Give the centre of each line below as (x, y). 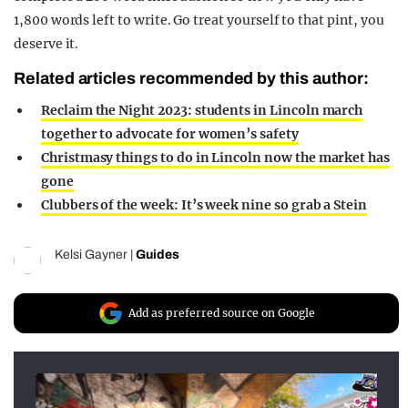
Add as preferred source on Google (222, 312)
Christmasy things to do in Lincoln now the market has (216, 157)
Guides (158, 254)
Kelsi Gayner (91, 254)
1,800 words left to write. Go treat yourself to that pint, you (199, 20)
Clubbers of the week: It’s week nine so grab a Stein (204, 204)
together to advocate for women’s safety (170, 133)
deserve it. (46, 43)
